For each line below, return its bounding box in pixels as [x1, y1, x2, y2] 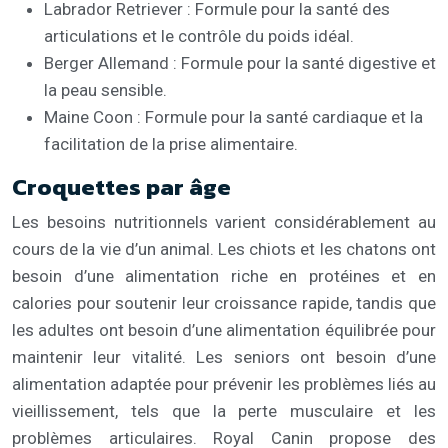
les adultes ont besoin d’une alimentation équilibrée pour [12, 319, 436, 340]
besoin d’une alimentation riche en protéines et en [12, 265, 436, 286]
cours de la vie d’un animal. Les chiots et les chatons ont [12, 238, 436, 259]
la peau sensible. [44, 79, 167, 100]
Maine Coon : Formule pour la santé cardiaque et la [44, 106, 423, 127]
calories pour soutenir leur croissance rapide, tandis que [12, 292, 436, 313]
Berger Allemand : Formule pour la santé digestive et [44, 52, 436, 73]
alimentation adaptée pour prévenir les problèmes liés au [12, 373, 436, 394]
